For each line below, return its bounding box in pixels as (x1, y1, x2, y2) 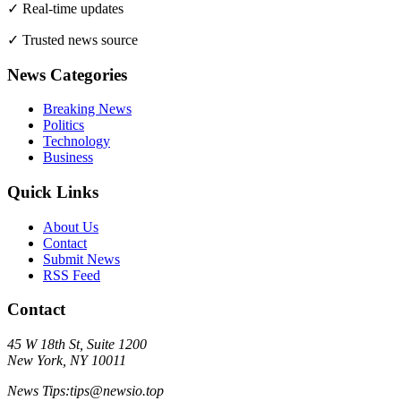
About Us (43, 218, 98, 235)
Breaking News (43, 101, 132, 117)
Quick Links (7, 182, 98, 201)
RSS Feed (43, 267, 100, 283)
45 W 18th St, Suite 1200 (7, 337, 147, 353)
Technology (43, 133, 110, 149)
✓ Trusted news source (7, 31, 138, 47)
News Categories (7, 64, 127, 84)
